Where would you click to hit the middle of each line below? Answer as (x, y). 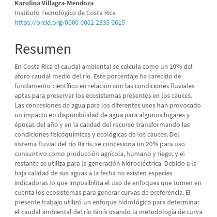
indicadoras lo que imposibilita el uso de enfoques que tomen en (108, 183)
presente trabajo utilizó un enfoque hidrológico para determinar (107, 202)
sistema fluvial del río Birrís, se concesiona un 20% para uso (100, 144)
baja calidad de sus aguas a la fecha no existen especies (93, 173)
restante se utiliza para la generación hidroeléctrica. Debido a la (106, 163)
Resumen (43, 49)
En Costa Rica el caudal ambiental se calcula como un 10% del (104, 67)
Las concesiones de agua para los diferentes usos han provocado (108, 105)
